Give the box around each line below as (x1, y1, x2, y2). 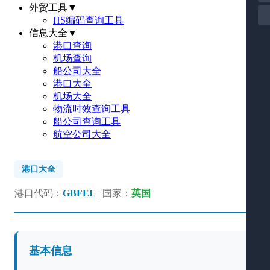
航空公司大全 (53, 129, 111, 139)
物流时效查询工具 (53, 104, 130, 114)
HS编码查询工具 (53, 15, 124, 25)
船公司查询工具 (53, 116, 121, 127)
